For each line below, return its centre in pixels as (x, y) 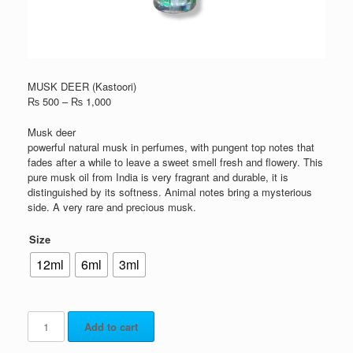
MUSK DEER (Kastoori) (82, 87)
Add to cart (111, 327)
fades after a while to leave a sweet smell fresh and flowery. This (175, 162)
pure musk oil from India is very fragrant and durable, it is (158, 176)
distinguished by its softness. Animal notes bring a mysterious (170, 191)
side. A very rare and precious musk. (112, 206)
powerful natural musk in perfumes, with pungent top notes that (171, 147)
